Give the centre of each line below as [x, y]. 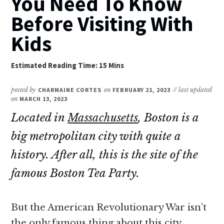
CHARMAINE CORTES [70, 89]
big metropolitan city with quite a [96, 136]
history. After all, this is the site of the [105, 154]
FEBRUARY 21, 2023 [141, 89]
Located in [39, 117]
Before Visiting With [102, 23]
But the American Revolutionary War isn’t [109, 207]
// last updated [193, 89]
